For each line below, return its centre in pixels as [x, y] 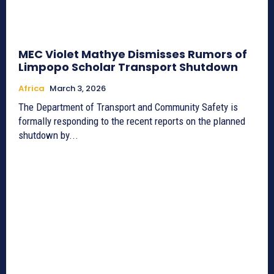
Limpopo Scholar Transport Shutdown [128, 67]
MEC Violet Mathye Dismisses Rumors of [133, 54]
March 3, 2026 [78, 89]
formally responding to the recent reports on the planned [132, 121]
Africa [31, 89]
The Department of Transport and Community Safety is [128, 107]
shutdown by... [48, 135]
